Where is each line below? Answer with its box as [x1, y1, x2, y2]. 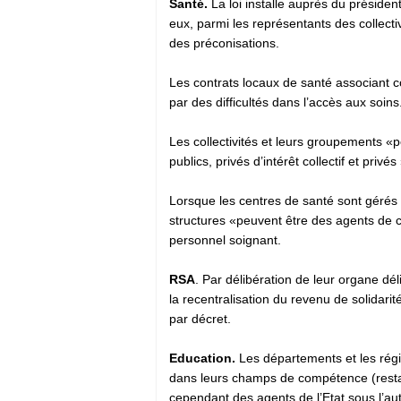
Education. [169, 350, 235, 365]
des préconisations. [169, 35, 283, 50]
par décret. [169, 311, 235, 326]
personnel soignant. [169, 232, 281, 247]
